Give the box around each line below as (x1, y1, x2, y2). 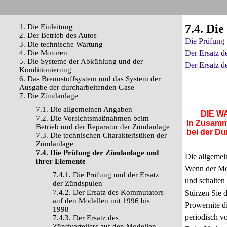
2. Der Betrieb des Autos (19, 31, 97, 40)
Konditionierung (19, 66, 71, 74)
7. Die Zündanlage (19, 92, 78, 100)
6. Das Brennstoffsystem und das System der (19, 74, 161, 83)
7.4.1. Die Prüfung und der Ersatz (53, 171, 159, 179)
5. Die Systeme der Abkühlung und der (19, 57, 143, 65)
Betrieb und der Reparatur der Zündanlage (36, 123, 170, 131)
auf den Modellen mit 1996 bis (53, 197, 150, 205)
